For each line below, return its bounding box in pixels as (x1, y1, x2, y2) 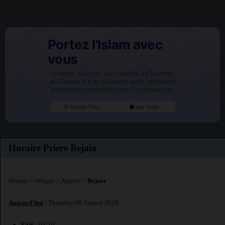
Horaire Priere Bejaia (9, 142, 96, 153)
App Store (135, 103, 159, 109)
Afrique (34, 177, 55, 185)
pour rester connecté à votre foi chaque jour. (51, 85, 174, 93)
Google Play (70, 103, 99, 109)
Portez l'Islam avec (47, 36, 163, 52)
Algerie (61, 177, 81, 185)
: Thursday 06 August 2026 (43, 198, 119, 206)
